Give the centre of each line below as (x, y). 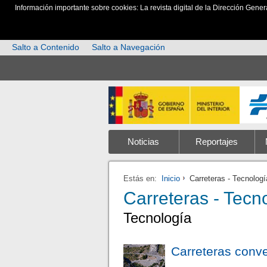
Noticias (144, 142)
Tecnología (158, 218)
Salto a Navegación (129, 47)
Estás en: (140, 178)
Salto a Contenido (46, 47)
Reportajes (216, 142)
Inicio (171, 178)
